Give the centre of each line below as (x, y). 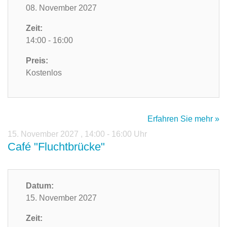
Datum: (40, 186)
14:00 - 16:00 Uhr (116, 134)
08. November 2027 (61, 8)
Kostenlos (44, 73)
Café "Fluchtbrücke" (56, 147)
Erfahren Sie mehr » (183, 119)
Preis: (37, 61)
